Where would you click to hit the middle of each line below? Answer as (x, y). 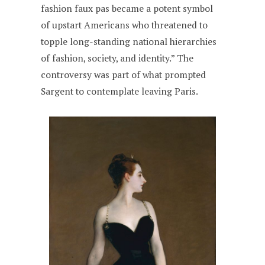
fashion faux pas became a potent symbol (127, 8)
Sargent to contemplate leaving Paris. (120, 91)
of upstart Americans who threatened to (125, 25)
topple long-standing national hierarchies (129, 41)
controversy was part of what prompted (124, 75)
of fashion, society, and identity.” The (117, 58)
